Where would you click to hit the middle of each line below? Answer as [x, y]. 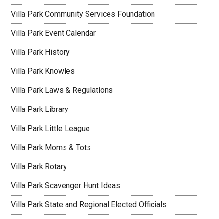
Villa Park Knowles [43, 71]
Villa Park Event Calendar [54, 33]
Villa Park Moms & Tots [51, 147]
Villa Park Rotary [39, 166]
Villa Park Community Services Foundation [83, 14]
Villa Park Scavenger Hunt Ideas [66, 185]
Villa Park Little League [51, 128]
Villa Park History [41, 52]
